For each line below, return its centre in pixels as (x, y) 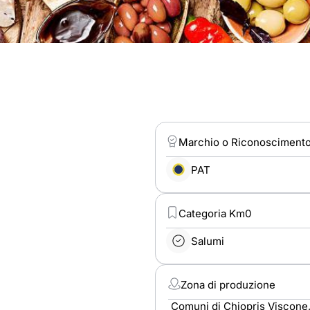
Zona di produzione (228, 285)
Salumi (208, 241)
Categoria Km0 (215, 213)
